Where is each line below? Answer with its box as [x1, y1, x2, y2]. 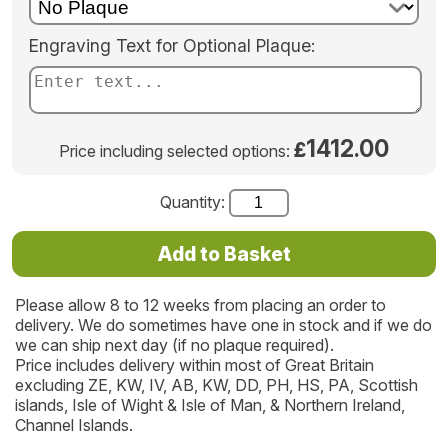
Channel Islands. [14, 415, 133, 436]
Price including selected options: [59, 141, 294, 162]
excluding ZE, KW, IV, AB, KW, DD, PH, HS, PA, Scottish [14, 375, 418, 396]
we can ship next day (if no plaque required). [14, 335, 334, 356]
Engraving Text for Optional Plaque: [28, 35, 315, 57]
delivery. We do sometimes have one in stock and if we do [14, 315, 432, 336]
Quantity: [159, 192, 229, 213]
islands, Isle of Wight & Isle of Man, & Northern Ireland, [14, 395, 405, 416]
